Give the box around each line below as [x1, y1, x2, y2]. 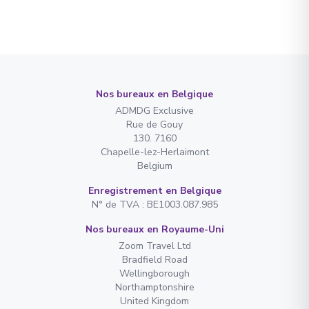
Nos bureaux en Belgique [96, 87, 213, 101]
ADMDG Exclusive [115, 103, 194, 117]
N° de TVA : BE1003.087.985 [91, 197, 218, 211]
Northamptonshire [114, 280, 195, 294]
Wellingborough [119, 266, 190, 280]
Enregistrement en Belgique [88, 183, 221, 197]
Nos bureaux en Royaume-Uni [85, 222, 224, 236]
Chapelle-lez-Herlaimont [100, 145, 209, 159]
